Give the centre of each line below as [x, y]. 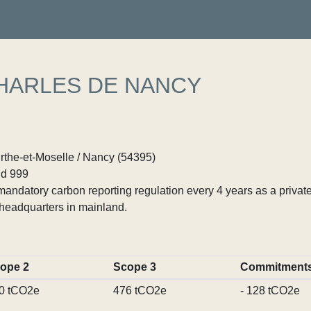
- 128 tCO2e [270, 291]
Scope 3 [134, 267]
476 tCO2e [140, 291]
